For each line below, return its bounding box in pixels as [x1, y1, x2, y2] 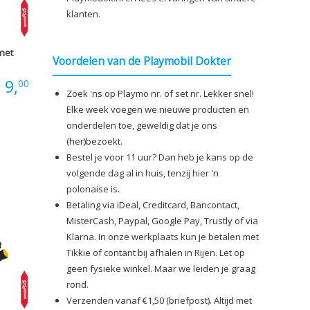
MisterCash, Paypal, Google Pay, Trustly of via [66, 214, 258, 227]
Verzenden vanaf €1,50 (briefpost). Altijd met [66, 293, 252, 307]
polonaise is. [66, 182, 120, 195]
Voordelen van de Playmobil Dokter [53, 53, 231, 69]
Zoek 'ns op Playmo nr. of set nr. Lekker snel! [66, 86, 254, 100]
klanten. [66, 7, 100, 20]
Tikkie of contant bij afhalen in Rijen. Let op [66, 246, 245, 259]
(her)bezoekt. [66, 134, 122, 147]
